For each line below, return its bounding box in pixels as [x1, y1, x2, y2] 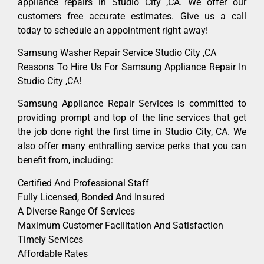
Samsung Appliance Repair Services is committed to [18, 98, 246, 110]
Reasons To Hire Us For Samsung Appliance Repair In [18, 61, 246, 73]
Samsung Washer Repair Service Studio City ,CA [18, 47, 216, 59]
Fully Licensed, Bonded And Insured [18, 191, 165, 203]
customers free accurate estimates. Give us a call [18, 10, 246, 22]
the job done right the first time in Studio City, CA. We [18, 126, 246, 138]
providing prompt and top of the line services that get [18, 112, 246, 124]
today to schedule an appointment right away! [18, 24, 208, 36]
